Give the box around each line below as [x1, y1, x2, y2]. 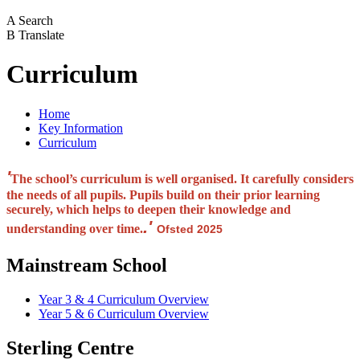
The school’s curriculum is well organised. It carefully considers [10, 171, 354, 186]
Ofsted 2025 [157, 223, 223, 235]
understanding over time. [6, 221, 143, 235]
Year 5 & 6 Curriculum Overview [39, 307, 209, 321]
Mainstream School [6, 255, 167, 276]
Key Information [39, 121, 123, 135]
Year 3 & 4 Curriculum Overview [39, 292, 209, 307]
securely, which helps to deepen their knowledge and [6, 202, 291, 216]
